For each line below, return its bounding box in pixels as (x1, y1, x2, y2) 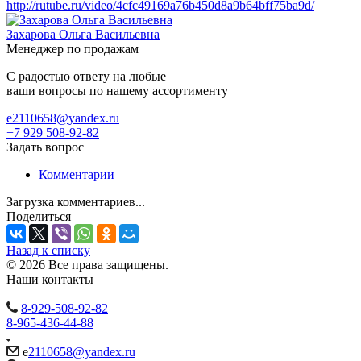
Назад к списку (6, 243, 90, 257)
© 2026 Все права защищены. (6, 257, 168, 272)
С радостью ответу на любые (6, 68, 166, 83)
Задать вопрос (6, 139, 84, 154)
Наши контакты (6, 272, 93, 286)
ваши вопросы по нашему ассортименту (6, 83, 228, 98)
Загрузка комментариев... (6, 194, 145, 209)
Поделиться (6, 209, 71, 223)
